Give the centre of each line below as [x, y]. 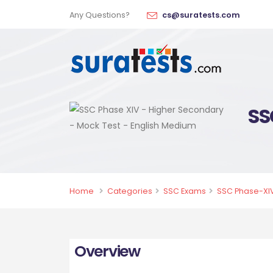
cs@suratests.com [201, 15]
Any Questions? [100, 15]
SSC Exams [185, 191]
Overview [107, 251]
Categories [130, 191]
